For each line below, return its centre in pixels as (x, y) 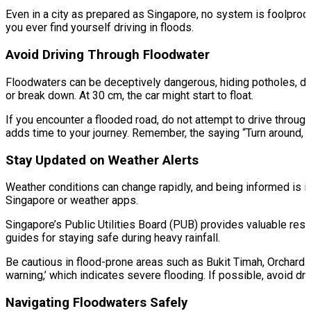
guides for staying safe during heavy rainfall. (113, 238)
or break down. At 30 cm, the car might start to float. (129, 95)
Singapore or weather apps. (72, 201)
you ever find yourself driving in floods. (100, 28)
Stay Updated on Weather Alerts (102, 160)
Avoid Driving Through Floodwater (108, 55)
